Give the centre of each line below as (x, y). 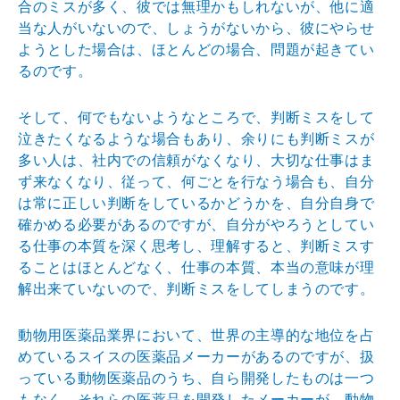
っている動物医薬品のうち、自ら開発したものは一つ (196, 378)
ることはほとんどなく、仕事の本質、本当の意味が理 (196, 267)
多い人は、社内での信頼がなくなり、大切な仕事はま (196, 160)
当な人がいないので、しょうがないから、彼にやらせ (196, 28)
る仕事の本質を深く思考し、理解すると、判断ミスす (196, 246)
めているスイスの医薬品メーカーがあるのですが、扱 (196, 356)
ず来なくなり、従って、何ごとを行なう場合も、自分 (196, 181)
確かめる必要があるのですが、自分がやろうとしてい (196, 224)
